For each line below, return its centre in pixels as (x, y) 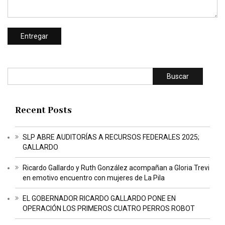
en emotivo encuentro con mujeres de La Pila (94, 178)
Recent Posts (43, 111)
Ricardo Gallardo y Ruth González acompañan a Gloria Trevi (116, 168)
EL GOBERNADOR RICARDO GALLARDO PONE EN (99, 199)
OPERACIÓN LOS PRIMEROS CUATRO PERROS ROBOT (109, 209)
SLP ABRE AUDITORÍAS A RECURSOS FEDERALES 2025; (111, 137)
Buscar (178, 77)
